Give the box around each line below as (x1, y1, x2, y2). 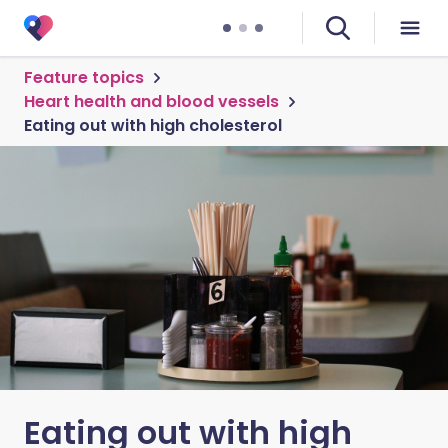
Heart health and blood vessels (24, 90, 279, 113)
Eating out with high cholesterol (24, 114, 282, 137)
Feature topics (24, 66, 144, 89)
